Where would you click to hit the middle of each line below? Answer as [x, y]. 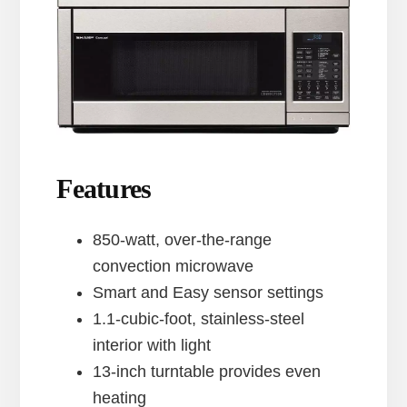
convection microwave [174, 267]
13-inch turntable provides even [207, 372]
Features [104, 189]
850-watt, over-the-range [183, 240]
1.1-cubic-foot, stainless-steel [199, 319]
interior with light [152, 346]
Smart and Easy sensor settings [208, 293]
